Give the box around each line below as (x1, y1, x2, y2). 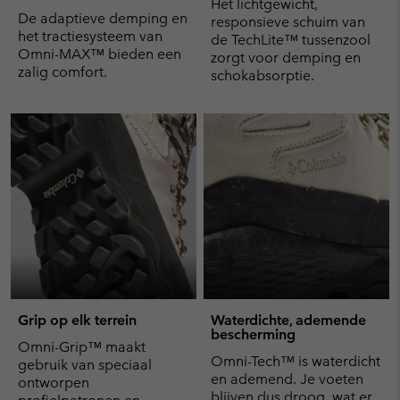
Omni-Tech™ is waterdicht (211, 352, 380, 370)
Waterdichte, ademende (211, 311, 366, 329)
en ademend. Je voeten (211, 370, 363, 387)
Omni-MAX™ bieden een (18, 45, 181, 62)
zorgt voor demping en (211, 48, 361, 66)
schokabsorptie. (211, 66, 314, 84)
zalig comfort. (18, 62, 107, 80)
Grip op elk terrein (18, 311, 137, 329)
